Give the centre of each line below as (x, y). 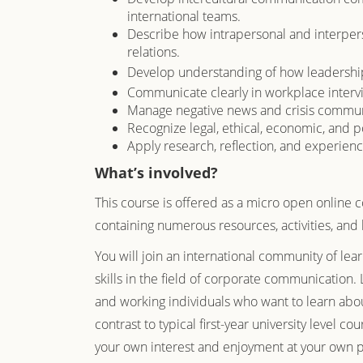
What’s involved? (156, 173)
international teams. (184, 16)
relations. (154, 52)
